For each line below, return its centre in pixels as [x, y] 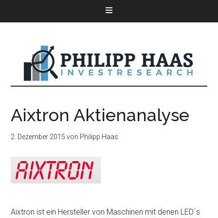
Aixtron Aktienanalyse [100, 115]
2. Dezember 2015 [38, 137]
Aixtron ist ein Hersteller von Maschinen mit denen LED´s [106, 212]
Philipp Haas [99, 137]
